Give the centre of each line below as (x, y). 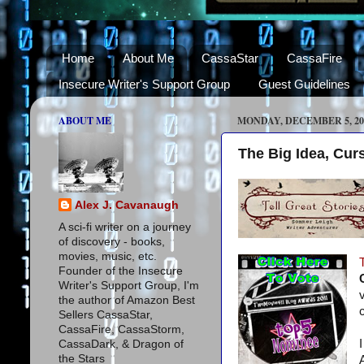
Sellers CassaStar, (106, 314)
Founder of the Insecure (121, 271)
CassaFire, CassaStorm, (121, 329)
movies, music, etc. (108, 256)
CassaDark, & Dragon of (121, 344)
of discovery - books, (112, 241)
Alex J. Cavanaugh (127, 205)
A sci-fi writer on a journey (125, 227)
